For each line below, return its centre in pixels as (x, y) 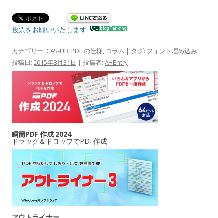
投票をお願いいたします (49, 29)
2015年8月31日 (55, 62)
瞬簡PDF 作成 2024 (41, 134)
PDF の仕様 (87, 50)
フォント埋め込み (172, 50)
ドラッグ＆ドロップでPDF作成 (59, 141)
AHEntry (116, 62)
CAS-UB (57, 50)
